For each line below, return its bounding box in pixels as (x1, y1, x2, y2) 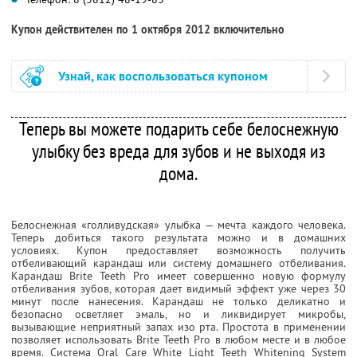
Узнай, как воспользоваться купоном (58, 67, 268, 84)
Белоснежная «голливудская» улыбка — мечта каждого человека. (11, 217, 346, 232)
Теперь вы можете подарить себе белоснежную (18, 116, 339, 141)
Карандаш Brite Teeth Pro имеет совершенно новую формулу (11, 268, 346, 283)
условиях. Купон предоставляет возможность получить (11, 242, 346, 257)
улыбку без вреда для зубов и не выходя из (32, 138, 325, 163)
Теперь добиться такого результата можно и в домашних (11, 229, 346, 245)
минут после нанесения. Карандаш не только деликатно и (11, 293, 346, 308)
